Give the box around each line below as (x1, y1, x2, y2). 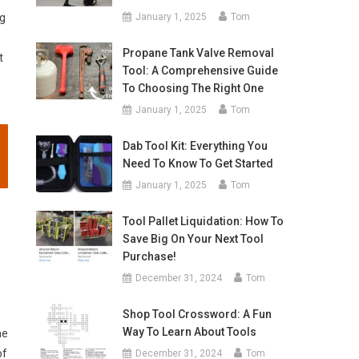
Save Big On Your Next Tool (122, 232, 264, 245)
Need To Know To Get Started (122, 157, 273, 170)
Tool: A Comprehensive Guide (122, 64, 278, 77)
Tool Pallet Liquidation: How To (122, 215, 284, 228)
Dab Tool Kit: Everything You (122, 139, 268, 152)
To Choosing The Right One (122, 82, 264, 95)
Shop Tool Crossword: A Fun (122, 308, 272, 321)
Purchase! (122, 250, 176, 263)
